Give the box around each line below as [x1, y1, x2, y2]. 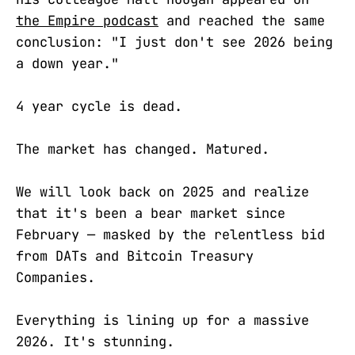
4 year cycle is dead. [16, 97, 182, 115]
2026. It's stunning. [16, 333, 174, 350]
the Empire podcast [16, 11, 158, 29]
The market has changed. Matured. [16, 140, 269, 158]
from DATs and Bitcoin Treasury [16, 247, 254, 265]
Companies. [16, 269, 95, 286]
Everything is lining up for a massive [16, 311, 309, 329]
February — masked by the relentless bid [16, 226, 325, 243]
